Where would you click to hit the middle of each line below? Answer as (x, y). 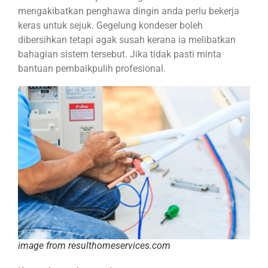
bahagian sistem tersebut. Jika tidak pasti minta (120, 54)
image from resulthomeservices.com (94, 245)
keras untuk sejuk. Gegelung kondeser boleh (110, 26)
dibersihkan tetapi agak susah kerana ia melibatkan (127, 40)
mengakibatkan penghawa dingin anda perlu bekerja (129, 11)
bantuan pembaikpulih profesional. (92, 69)
